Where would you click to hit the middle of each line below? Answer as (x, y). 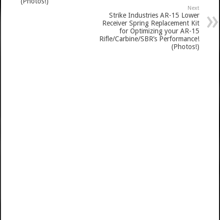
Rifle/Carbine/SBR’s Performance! (149, 39)
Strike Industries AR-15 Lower (154, 15)
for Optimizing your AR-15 (159, 31)
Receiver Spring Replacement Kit (151, 23)
